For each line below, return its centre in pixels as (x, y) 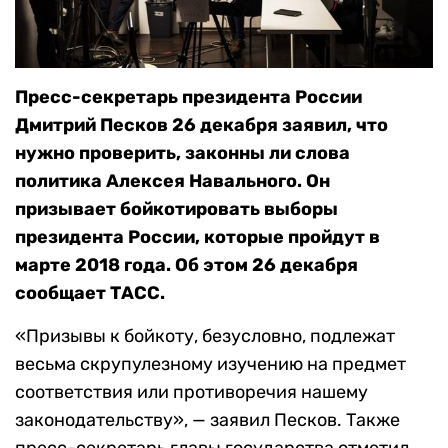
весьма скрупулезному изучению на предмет (210, 364)
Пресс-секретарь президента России (188, 97)
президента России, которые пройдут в (197, 237)
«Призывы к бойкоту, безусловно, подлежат (205, 336)
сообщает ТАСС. (90, 293)
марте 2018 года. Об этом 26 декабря (186, 265)
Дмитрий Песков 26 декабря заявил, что (201, 125)
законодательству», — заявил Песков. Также (207, 420)
